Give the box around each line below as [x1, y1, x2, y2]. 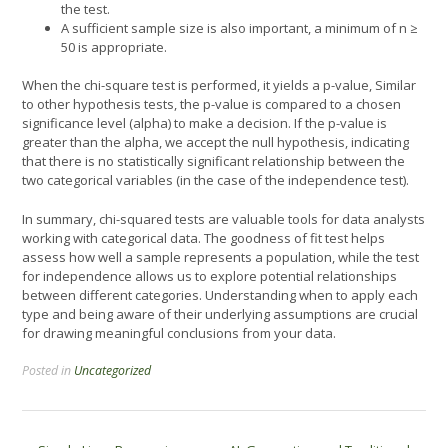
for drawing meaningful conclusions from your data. [22, 323, 336, 342]
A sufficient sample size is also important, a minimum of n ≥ [61, 18, 417, 37]
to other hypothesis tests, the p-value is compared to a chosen [22, 95, 401, 113]
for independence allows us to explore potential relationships [22, 266, 397, 285]
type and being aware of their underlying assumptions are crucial [22, 304, 418, 323]
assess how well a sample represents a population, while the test [22, 247, 419, 266]
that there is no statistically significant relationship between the [22, 152, 405, 170]
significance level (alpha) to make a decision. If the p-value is [22, 114, 387, 132]
